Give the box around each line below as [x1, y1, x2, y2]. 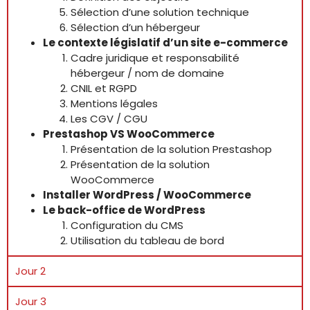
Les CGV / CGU [71, 111, 147, 126]
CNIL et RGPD [71, 81, 137, 95]
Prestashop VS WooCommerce [43, 127, 215, 141]
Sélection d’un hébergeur [71, 20, 200, 35]
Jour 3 [15, 294, 46, 309]
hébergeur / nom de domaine [71, 66, 224, 80]
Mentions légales [71, 96, 158, 111]
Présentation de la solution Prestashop [71, 142, 272, 156]
